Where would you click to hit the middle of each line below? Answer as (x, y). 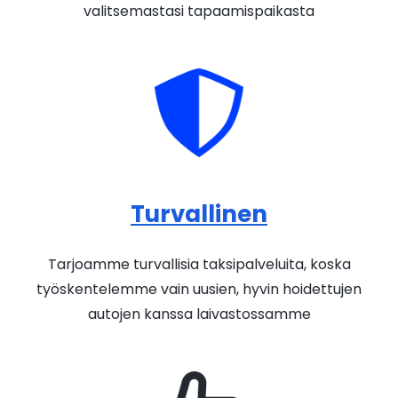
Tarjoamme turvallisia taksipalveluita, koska (199, 264)
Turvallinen (199, 214)
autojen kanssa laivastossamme (199, 314)
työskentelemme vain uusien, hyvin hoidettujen (199, 289)
